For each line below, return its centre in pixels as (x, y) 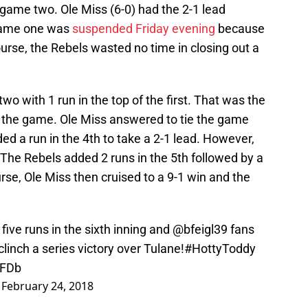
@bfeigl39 (200, 230)
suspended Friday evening (142, 29)
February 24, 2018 (47, 286)
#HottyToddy (220, 249)
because (240, 29)
